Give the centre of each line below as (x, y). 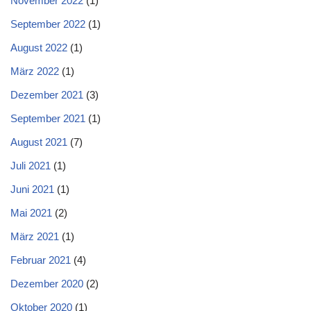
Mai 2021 (31, 213)
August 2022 (39, 48)
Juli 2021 (31, 166)
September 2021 (48, 118)
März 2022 (35, 71)
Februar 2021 (41, 260)
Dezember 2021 (47, 95)
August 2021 (39, 142)
